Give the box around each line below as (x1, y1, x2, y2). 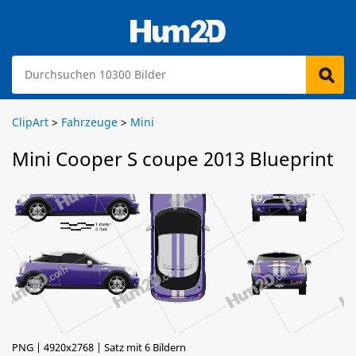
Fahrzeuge (61, 114, 118, 130)
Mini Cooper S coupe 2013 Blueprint (12, 145, 334, 172)
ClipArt (12, 114, 48, 130)
